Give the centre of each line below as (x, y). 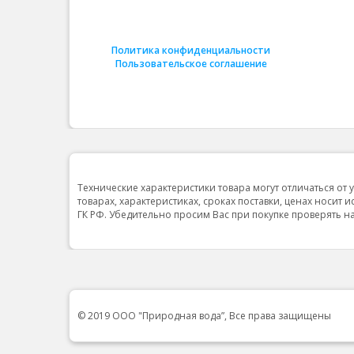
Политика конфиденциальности (191, 51)
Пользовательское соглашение (191, 64)
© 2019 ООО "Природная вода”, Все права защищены (204, 316)
